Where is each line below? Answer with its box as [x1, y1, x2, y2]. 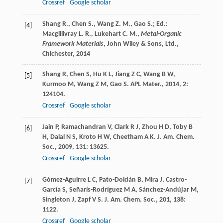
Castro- [165, 176, 187, 184]
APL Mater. [130, 81, 162, 89]
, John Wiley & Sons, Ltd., [103, 40, 179, 48]
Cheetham [112, 133, 143, 141]
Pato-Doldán [99, 176, 136, 184]
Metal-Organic [140, 30, 182, 38]
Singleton [42, 196, 70, 204]
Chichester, [42, 50, 76, 58]
